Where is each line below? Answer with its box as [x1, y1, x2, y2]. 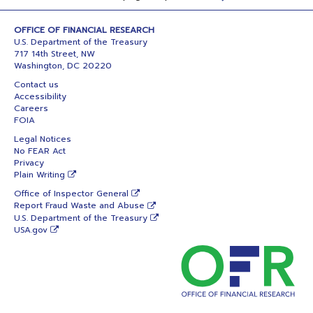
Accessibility [14, 89, 66, 103]
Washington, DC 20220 [14, 59, 112, 72]
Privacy [14, 156, 44, 169]
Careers [14, 101, 48, 115]
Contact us [14, 78, 59, 91]
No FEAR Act [14, 144, 66, 157]
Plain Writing [14, 168, 65, 181]
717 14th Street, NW [14, 47, 95, 60]
